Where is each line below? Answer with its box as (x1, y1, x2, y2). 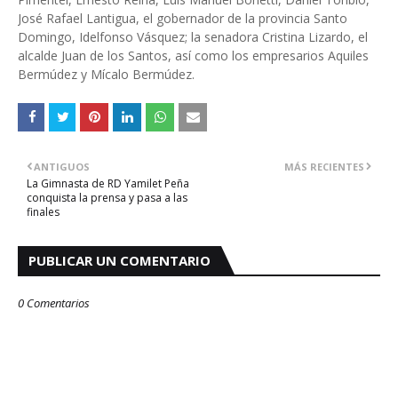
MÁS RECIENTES (284, 160, 364, 173)
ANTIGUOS (34, 160, 90, 173)
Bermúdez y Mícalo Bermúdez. (18, 66, 195, 83)
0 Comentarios (18, 295, 90, 311)
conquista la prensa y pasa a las (27, 190, 187, 205)
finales (27, 204, 60, 219)
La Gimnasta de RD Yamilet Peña (27, 176, 189, 191)
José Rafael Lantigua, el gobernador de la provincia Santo (18, 10, 347, 27)
